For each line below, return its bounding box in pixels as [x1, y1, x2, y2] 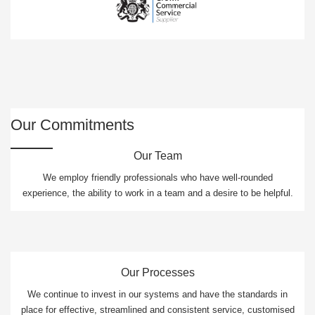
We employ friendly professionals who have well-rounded [42, 172, 273, 184]
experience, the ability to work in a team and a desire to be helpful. [22, 188, 293, 199]
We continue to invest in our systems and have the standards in [27, 289, 288, 300]
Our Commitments [11, 116, 134, 134]
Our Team [133, 150, 182, 162]
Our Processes [120, 266, 195, 279]
